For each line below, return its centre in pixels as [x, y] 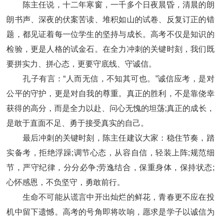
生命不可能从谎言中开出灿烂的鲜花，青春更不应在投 [110, 197]
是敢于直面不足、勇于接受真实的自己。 [78, 123]
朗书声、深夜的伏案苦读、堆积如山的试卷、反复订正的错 [110, 20]
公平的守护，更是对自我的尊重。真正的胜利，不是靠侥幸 [110, 94]
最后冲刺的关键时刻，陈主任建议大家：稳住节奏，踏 [110, 138]
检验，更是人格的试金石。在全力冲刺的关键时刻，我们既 [110, 49]
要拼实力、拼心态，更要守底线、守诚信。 [82, 64]
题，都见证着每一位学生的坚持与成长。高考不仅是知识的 [110, 35]
